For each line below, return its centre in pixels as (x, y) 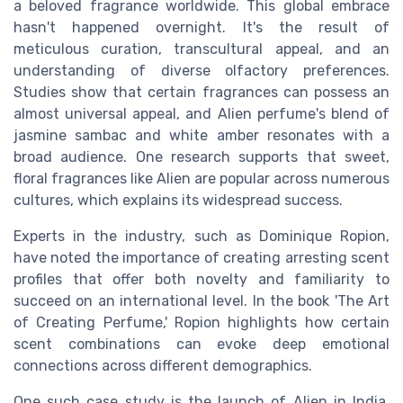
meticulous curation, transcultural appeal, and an (201, 49)
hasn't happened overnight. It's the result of (201, 28)
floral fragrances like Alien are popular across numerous (201, 179)
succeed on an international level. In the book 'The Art (201, 301)
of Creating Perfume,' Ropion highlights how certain (201, 323)
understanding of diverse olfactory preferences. (201, 71)
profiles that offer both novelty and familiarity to (201, 280)
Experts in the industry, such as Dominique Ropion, (201, 237)
